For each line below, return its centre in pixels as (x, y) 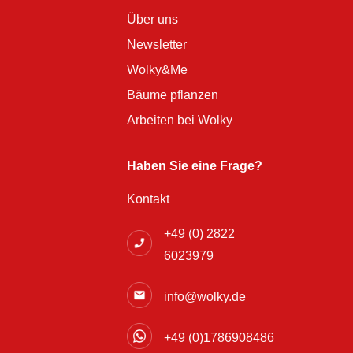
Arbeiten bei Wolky (180, 120)
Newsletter (157, 44)
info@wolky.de (204, 296)
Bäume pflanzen (173, 95)
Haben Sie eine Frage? (195, 165)
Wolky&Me (158, 69)
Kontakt (149, 199)
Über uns (153, 19)
